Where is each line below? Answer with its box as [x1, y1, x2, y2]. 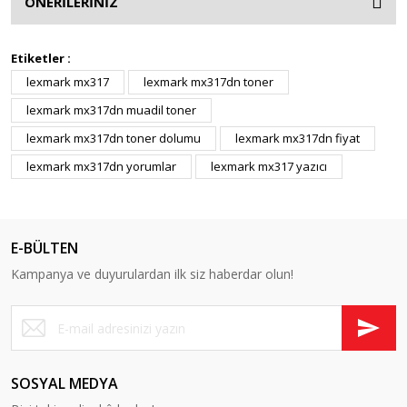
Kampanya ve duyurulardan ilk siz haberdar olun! [11, 265, 293, 283]
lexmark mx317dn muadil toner [26, 102, 196, 118]
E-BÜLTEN [11, 238, 78, 258]
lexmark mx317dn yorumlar [26, 158, 176, 174]
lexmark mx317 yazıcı [211, 158, 327, 174]
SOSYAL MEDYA [11, 373, 118, 393]
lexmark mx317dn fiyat [235, 130, 360, 146]
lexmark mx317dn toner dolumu [26, 130, 201, 146]
